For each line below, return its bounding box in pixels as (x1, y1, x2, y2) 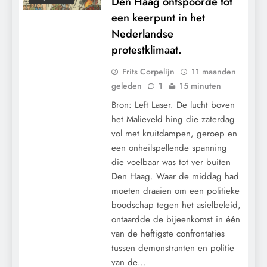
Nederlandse (111, 25, 173, 42)
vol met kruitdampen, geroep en (111, 126, 237, 140)
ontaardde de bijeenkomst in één (111, 212, 240, 226)
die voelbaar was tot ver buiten (111, 155, 231, 169)
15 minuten (179, 79, 221, 92)
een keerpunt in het (111, 9, 205, 26)
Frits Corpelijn (122, 65, 175, 77)
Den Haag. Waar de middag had (111, 169, 239, 183)
